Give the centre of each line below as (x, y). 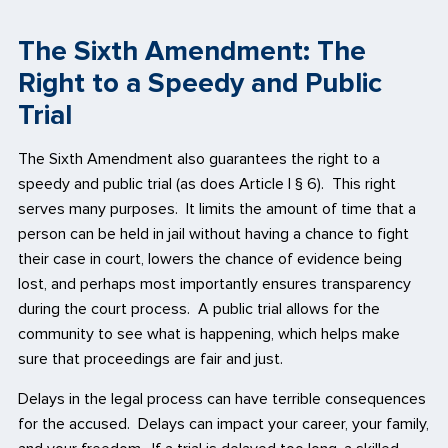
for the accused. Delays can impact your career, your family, (223, 423)
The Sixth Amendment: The (192, 51)
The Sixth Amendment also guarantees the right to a (199, 159)
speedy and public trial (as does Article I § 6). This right (207, 184)
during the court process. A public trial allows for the (199, 309)
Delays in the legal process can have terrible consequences (222, 398)
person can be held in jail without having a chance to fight (213, 234)
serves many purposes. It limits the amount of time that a (217, 209)
